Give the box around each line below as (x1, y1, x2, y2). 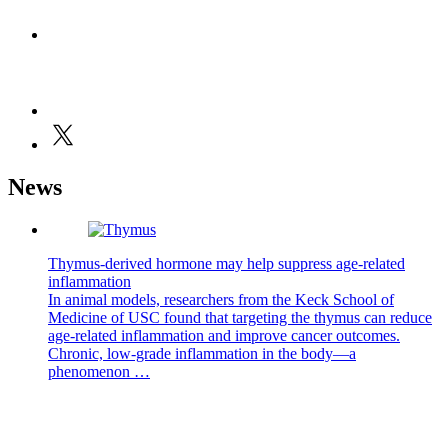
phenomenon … (48, 363, 150, 381)
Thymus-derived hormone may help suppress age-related (48, 255, 405, 273)
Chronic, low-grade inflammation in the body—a (48, 345, 356, 363)
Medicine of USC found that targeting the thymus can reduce (48, 309, 432, 327)
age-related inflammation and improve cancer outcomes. (48, 327, 400, 345)
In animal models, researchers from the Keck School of (48, 291, 394, 309)
